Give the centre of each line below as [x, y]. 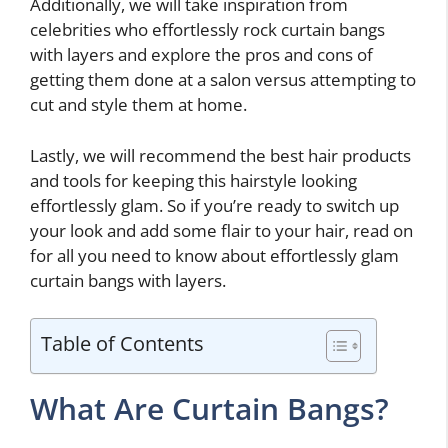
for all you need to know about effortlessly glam [214, 255]
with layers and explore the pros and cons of [201, 55]
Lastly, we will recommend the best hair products [220, 155]
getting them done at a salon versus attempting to [223, 80]
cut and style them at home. [138, 105]
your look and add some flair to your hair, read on [221, 230]
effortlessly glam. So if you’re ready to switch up [214, 205]
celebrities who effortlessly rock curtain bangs [207, 30]
